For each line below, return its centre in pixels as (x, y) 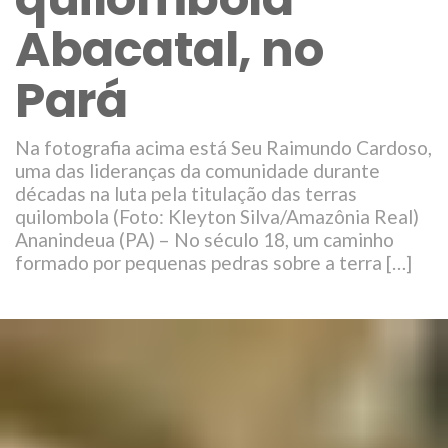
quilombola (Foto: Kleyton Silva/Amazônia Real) (221, 216)
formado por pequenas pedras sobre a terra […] (213, 262)
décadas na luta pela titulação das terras (186, 193)
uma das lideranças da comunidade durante (197, 170)
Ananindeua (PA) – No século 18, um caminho (204, 239)
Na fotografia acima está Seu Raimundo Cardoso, (223, 147)
